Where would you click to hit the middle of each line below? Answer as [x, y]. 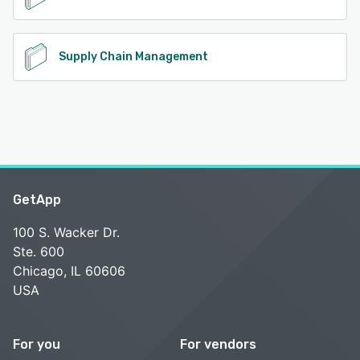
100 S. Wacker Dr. [66, 233]
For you [37, 345]
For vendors [218, 345]
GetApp [37, 200]
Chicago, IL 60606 [69, 271]
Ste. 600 [39, 252]
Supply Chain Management [133, 57]
